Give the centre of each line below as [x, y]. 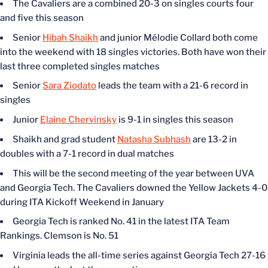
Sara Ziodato [69, 86]
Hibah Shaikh [70, 37]
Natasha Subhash [154, 139]
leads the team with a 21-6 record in [172, 86]
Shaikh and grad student [65, 139]
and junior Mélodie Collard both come [178, 37]
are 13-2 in [214, 139]
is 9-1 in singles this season [175, 120]
